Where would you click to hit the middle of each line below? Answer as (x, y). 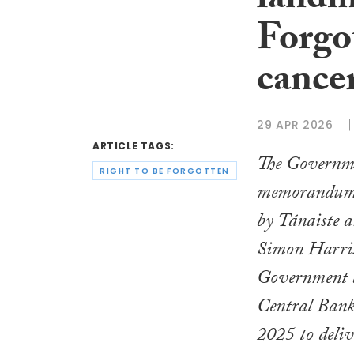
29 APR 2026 (295, 124)
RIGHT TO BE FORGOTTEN (165, 171)
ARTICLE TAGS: (134, 146)
